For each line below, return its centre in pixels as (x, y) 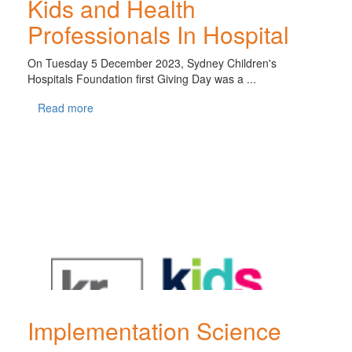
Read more (66, 107)
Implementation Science (154, 330)
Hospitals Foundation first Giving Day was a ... (142, 78)
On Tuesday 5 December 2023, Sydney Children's (152, 62)
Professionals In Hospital (158, 34)
